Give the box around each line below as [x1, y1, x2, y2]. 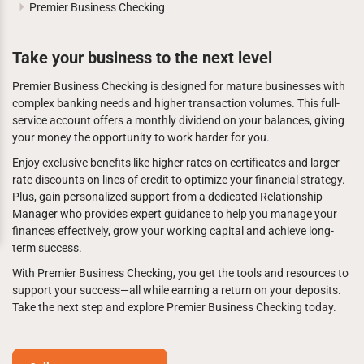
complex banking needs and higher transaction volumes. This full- [12, 97, 340, 110]
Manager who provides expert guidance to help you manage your [12, 207, 337, 220]
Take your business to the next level [12, 48, 272, 67]
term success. [12, 241, 82, 254]
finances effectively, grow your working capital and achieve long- [12, 224, 334, 237]
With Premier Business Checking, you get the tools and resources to [12, 266, 349, 279]
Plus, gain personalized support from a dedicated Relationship [12, 190, 323, 203]
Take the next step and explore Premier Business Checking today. [12, 301, 336, 314]
